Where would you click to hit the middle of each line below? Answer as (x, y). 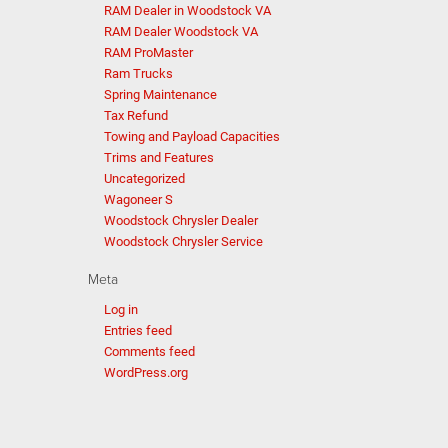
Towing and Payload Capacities (191, 136)
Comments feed (149, 351)
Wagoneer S (138, 199)
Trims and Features (158, 157)
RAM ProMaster (148, 52)
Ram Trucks (138, 73)
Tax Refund (135, 115)
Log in (120, 309)
